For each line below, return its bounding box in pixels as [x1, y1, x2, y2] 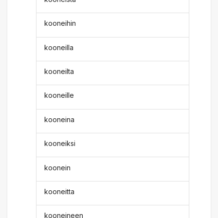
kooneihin [44, 19, 76, 28]
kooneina [44, 115, 75, 124]
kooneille [44, 91, 74, 100]
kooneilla [44, 43, 74, 52]
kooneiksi [44, 139, 76, 148]
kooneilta [44, 67, 74, 76]
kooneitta [44, 187, 75, 196]
